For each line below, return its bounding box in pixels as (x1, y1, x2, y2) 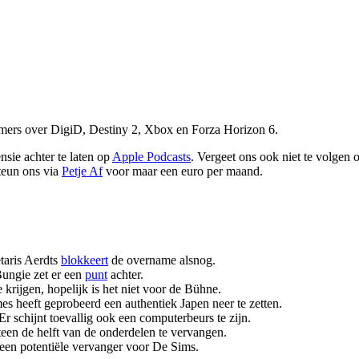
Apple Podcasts (112, 149, 191, 163)
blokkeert (61, 253, 108, 268)
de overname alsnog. (108, 253, 216, 268)
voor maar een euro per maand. (103, 163, 263, 178)
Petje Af (62, 163, 103, 178)
